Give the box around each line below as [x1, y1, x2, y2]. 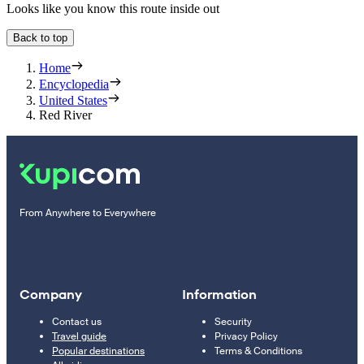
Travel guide [52, 329, 106, 343]
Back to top [13, 31, 67, 44]
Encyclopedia [39, 76, 109, 91]
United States [39, 93, 107, 107]
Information [182, 284, 257, 304]
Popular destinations [52, 344, 145, 357]
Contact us [52, 314, 102, 328]
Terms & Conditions [214, 344, 302, 357]
